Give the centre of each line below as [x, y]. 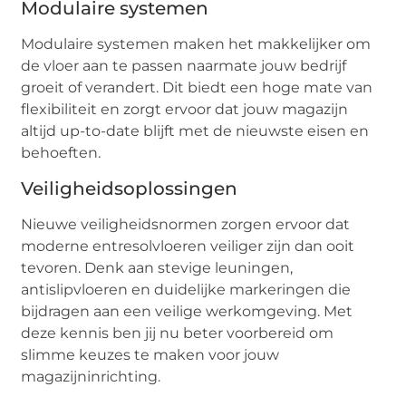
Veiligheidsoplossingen [130, 188]
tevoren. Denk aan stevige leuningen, [157, 267]
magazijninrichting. [91, 376]
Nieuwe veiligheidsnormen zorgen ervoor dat [186, 224]
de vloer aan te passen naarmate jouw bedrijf [184, 66]
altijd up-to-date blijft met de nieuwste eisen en [195, 131]
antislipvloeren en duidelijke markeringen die [186, 289]
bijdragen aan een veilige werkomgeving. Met [187, 311]
